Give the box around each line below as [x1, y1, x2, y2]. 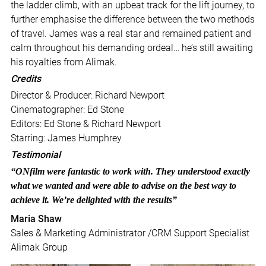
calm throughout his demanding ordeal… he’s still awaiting [10, 42, 253, 54]
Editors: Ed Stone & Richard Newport [10, 118, 161, 130]
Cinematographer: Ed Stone [10, 104, 124, 116]
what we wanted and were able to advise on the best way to [10, 180, 236, 191]
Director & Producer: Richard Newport [10, 90, 164, 102]
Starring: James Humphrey [10, 132, 122, 144]
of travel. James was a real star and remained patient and [10, 28, 251, 40]
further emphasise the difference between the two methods [10, 14, 255, 26]
